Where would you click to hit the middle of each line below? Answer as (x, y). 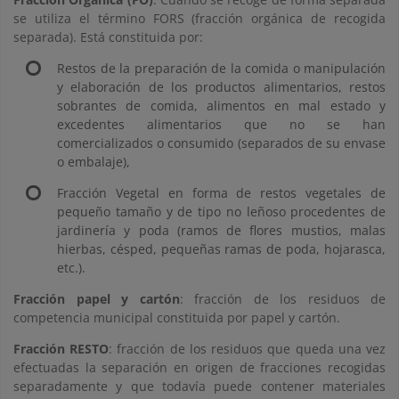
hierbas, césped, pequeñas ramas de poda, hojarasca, (221, 249)
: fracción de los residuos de (282, 299)
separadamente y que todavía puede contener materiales (199, 386)
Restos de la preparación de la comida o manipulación (221, 68)
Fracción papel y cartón (97, 299)
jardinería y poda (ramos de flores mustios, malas (221, 230)
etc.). (71, 268)
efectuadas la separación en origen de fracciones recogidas (199, 367)
